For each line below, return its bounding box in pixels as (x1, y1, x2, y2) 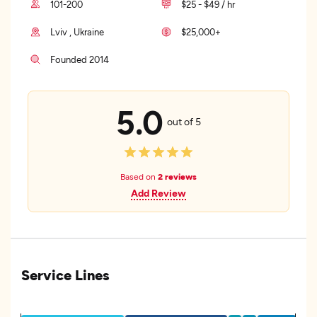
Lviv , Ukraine (50, 26, 104, 38)
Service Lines (21, 266, 110, 283)
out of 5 (167, 115, 202, 127)
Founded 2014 (50, 54, 109, 65)
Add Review (131, 187, 186, 199)
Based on (120, 171, 158, 181)
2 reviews (158, 171, 197, 181)
